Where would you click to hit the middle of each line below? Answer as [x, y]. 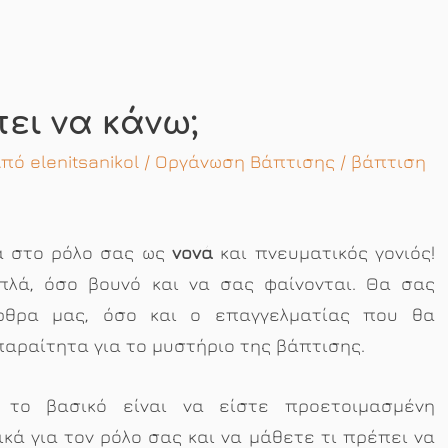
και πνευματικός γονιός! [323, 253]
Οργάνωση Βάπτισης [245, 162]
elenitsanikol [84, 162]
